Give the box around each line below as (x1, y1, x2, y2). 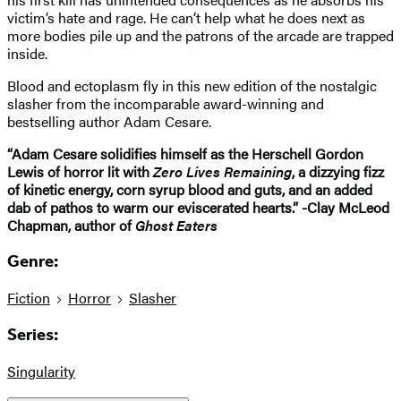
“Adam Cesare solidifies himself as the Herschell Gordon (7, 142, 363, 164)
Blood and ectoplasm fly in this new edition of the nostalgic (7, 74, 377, 96)
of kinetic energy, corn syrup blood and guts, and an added (7, 178, 372, 200)
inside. (7, 42, 47, 64)
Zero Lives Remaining (153, 160, 292, 182)
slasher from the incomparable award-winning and (7, 92, 324, 114)
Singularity (7, 360, 75, 381)
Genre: (7, 252, 58, 272)
